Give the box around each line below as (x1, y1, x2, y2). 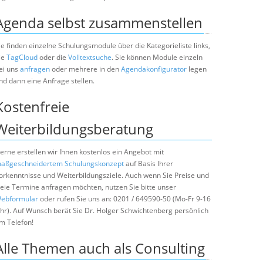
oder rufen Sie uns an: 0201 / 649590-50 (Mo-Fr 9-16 (38, 194, 211, 204)
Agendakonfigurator (121, 64, 187, 74)
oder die (38, 52, 68, 62)
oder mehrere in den (50, 64, 121, 74)
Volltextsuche (68, 52, 112, 62)
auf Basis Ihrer (124, 159, 173, 168)
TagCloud (6, 52, 38, 62)
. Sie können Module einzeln (112, 52, 203, 62)
